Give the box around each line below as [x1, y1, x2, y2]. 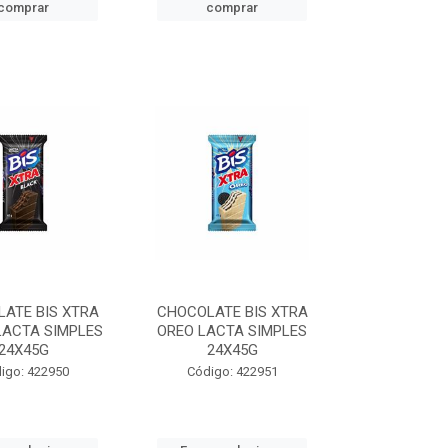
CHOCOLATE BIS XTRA [156, 303, 308, 321]
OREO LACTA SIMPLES [157, 322, 308, 340]
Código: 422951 [186, 364, 278, 379]
